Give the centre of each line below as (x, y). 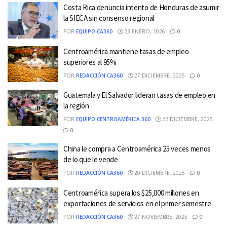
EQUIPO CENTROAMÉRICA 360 (113, 119)
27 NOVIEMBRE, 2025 (160, 217)
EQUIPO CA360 (94, 31)
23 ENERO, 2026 (144, 31)
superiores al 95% (90, 62)
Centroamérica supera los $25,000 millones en (131, 193)
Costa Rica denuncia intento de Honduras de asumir (141, 7)
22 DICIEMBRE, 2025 (187, 119)
